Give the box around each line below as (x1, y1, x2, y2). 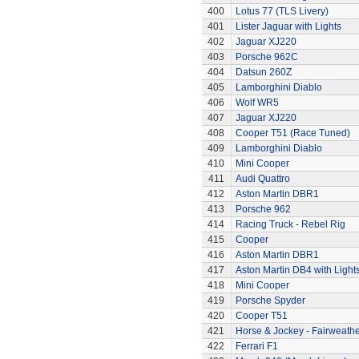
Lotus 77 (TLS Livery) (235, 6, 329, 17)
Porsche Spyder (235, 295, 305, 306)
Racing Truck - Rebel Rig (235, 219, 345, 230)
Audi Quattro (235, 173, 290, 184)
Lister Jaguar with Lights (235, 21, 341, 32)
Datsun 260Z (235, 67, 292, 78)
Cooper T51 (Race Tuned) (235, 127, 350, 139)
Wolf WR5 (235, 97, 279, 108)
